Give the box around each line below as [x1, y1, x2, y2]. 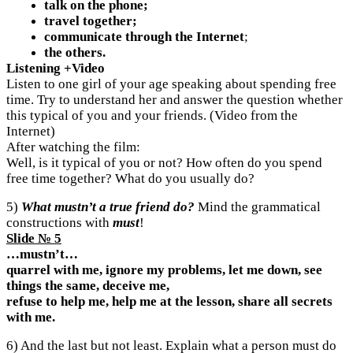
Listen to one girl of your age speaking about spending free [6, 76, 336, 92]
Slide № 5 [6, 231, 61, 247]
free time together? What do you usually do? [6, 171, 255, 187]
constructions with [6, 215, 113, 231]
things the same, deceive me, [6, 278, 169, 294]
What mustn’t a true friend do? [21, 199, 198, 215]
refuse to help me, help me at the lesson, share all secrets [6, 294, 333, 310]
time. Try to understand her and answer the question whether [6, 92, 343, 108]
